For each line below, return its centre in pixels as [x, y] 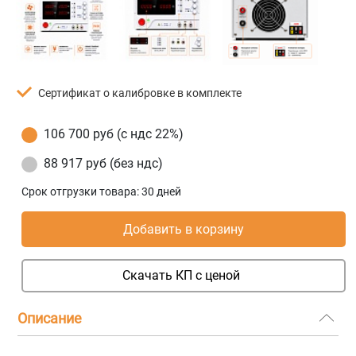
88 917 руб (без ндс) [104, 163]
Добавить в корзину [184, 229]
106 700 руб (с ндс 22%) [114, 133]
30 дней [162, 191]
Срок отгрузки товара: [82, 191]
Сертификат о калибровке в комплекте [140, 93]
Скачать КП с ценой [181, 275]
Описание [50, 318]
